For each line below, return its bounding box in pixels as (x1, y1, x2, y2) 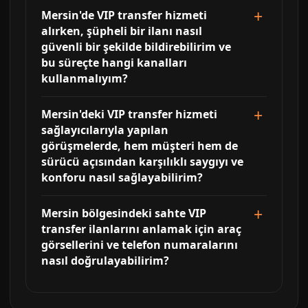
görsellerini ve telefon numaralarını (41, 237, 238, 252)
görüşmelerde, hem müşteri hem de (41, 138, 238, 153)
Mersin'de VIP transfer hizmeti (41, 8, 207, 23)
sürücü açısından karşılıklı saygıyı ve (41, 154, 243, 169)
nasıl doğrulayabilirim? (41, 253, 169, 268)
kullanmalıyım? (41, 71, 128, 86)
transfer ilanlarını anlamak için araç (41, 221, 241, 236)
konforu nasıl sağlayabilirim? (41, 170, 203, 185)
